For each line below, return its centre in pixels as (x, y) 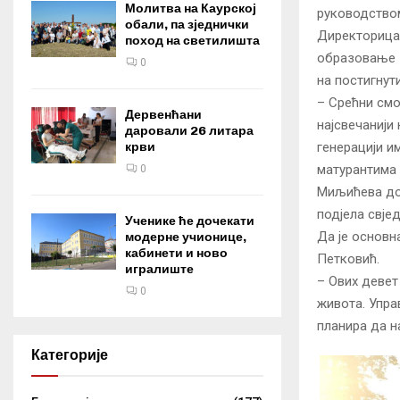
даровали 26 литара (189, 131)
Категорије (70, 355)
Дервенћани (163, 115)
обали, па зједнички (187, 25)
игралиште (159, 269)
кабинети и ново (176, 253)
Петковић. (348, 259)
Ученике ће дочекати (190, 221)
